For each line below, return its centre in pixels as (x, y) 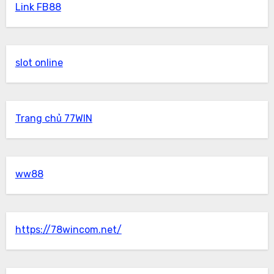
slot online (39, 62)
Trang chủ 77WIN (54, 118)
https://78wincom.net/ (68, 229)
